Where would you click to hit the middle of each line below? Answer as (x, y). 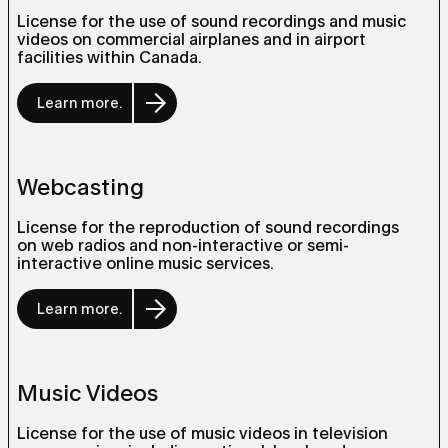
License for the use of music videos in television (202, 433)
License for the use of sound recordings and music (211, 21)
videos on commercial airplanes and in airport (191, 39)
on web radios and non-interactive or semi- (183, 245)
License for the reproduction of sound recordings (208, 227)
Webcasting (80, 187)
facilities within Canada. (109, 57)
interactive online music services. (145, 263)
